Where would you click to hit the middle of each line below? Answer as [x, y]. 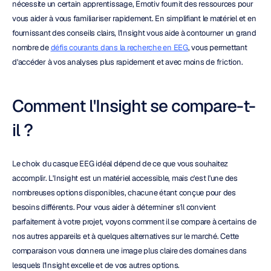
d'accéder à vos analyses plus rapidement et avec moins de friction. [128, 62]
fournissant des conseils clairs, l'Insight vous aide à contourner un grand [134, 33]
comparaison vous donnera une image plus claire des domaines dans [129, 251]
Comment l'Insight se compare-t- [134, 106]
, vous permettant [217, 47]
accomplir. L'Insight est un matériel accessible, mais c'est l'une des [125, 178]
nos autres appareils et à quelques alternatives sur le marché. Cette [126, 236]
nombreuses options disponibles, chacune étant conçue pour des [124, 193]
